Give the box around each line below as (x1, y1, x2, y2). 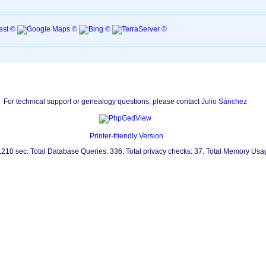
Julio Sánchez (201, 97, 247, 106)
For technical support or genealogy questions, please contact (3, 97, 201, 106)
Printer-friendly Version (90, 132, 164, 140)
